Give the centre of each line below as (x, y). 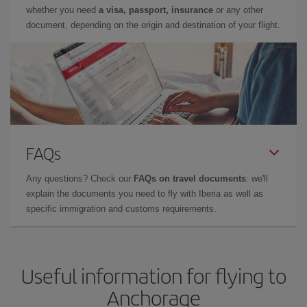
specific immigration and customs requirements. (121, 209)
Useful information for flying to (153, 275)
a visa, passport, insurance (156, 10)
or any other (238, 10)
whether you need (62, 10)
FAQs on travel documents (190, 179)
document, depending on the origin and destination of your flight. (153, 25)
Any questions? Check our (80, 179)
